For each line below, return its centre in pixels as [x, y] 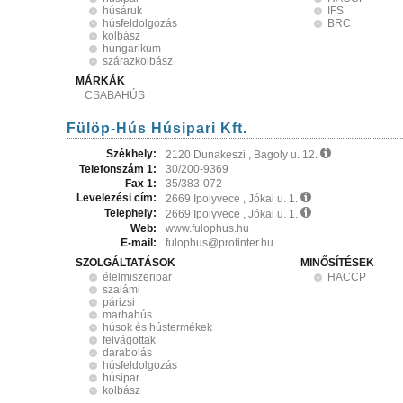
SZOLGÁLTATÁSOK [125, 263]
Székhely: [131, 154]
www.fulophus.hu [207, 228]
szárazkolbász [138, 61]
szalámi [121, 290]
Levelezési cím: [116, 198]
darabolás [127, 353]
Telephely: [130, 213]
